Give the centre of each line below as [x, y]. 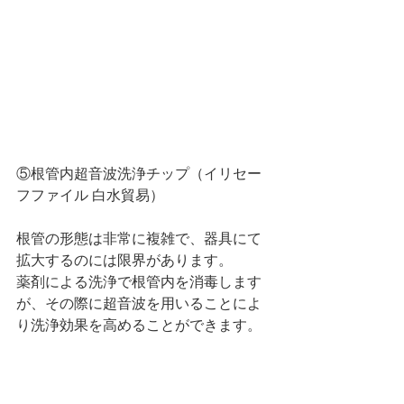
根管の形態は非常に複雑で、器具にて [139, 239]
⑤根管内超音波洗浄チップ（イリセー [139, 174]
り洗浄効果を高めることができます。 [139, 325]
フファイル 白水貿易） [90, 195]
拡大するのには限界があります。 [124, 260]
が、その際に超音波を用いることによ [139, 303]
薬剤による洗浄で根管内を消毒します [139, 282]
